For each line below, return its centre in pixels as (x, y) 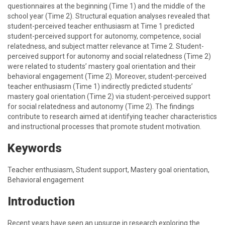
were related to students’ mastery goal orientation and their (102, 66)
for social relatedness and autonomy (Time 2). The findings (101, 106)
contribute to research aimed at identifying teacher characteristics (112, 117)
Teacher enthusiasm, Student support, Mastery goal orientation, (108, 170)
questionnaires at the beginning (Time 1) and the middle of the (106, 6)
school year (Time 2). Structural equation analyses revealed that (109, 16)
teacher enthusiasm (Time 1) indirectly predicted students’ (100, 86)
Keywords (35, 148)
